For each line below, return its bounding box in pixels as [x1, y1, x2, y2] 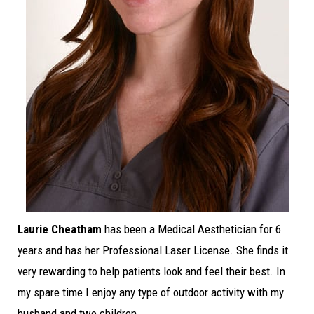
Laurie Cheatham [18, 221, 102, 236]
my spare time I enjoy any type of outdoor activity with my [18, 285, 284, 299]
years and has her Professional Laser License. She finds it [18, 243, 288, 257]
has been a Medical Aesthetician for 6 [102, 221, 281, 236]
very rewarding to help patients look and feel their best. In [18, 264, 285, 278]
